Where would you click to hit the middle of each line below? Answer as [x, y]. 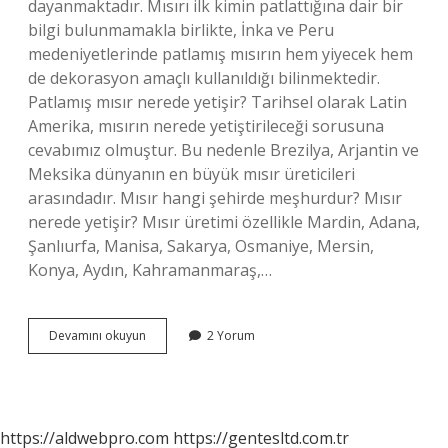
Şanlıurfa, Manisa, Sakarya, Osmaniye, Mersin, [201, 246]
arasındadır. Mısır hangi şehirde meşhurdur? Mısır [215, 198]
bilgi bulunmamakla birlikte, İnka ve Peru [181, 30]
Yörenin [167, 388]
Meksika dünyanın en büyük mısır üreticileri [191, 174]
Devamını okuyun [97, 335]
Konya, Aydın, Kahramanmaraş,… [150, 270]
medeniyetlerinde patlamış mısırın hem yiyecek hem [220, 54]
